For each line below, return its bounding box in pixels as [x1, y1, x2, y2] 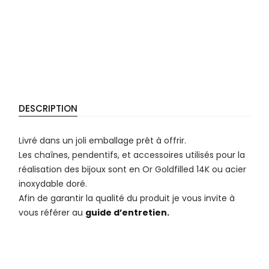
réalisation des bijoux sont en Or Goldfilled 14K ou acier [19, 163, 247, 175]
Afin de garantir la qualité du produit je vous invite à [19, 192, 235, 204]
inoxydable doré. [19, 178, 88, 190]
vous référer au [19, 207, 86, 219]
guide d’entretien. [85, 207, 170, 219]
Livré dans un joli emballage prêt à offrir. [19, 134, 187, 147]
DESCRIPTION [19, 102, 78, 115]
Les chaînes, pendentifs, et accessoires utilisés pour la [19, 149, 246, 161]
